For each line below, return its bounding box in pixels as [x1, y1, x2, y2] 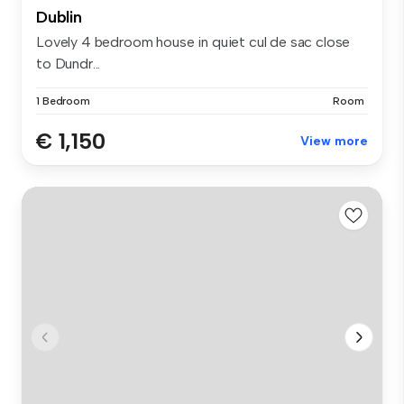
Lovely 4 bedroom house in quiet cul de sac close [36, 33, 351, 51]
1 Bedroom [36, 95, 90, 108]
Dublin [36, 7, 82, 28]
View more [300, 133, 368, 150]
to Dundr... [36, 55, 101, 73]
